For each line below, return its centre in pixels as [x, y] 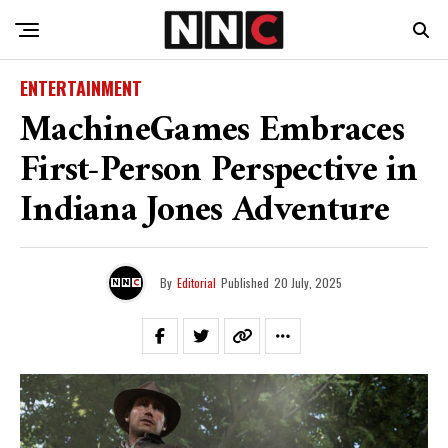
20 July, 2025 [308, 282]
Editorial [196, 282]
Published [245, 282]
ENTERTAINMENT [81, 88]
